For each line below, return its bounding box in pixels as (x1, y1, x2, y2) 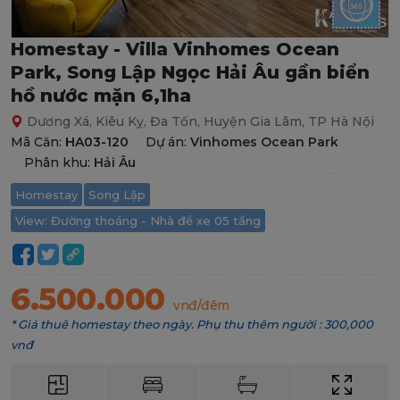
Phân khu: (24, 154, 94, 171)
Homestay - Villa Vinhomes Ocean (11, 38, 339, 60)
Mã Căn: (11, 134, 65, 150)
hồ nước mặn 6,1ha (11, 85, 191, 106)
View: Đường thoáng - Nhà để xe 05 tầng (15, 213, 261, 228)
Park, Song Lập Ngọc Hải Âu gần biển (11, 62, 370, 83)
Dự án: (146, 134, 190, 150)
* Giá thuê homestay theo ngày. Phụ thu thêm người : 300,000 (11, 317, 373, 331)
